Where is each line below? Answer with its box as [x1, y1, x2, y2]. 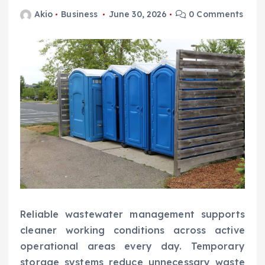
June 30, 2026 [108, 9, 167, 20]
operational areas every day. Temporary [20, 240, 245, 253]
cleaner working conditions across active [20, 224, 245, 237]
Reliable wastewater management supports [20, 208, 245, 221]
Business [61, 9, 98, 20]
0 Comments [186, 9, 244, 20]
